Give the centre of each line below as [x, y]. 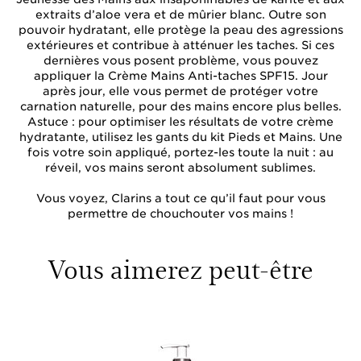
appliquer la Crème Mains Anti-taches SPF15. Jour [180, 76]
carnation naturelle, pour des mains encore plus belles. [180, 106]
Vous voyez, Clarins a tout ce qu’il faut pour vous [180, 198]
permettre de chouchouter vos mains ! [180, 214]
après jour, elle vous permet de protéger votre [180, 91]
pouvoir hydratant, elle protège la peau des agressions [180, 30]
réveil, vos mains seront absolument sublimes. [180, 168]
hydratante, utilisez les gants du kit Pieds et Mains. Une [180, 137]
